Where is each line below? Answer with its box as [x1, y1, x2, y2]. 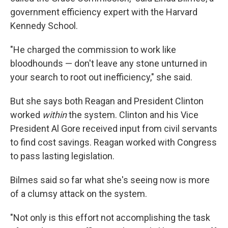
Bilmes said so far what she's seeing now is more [10, 175, 210, 185]
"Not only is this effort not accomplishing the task [10, 212, 210, 223]
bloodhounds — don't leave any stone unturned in [10, 58, 207, 69]
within [42, 109, 69, 120]
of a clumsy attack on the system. [10, 188, 147, 199]
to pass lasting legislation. [10, 151, 115, 161]
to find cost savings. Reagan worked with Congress [10, 137, 217, 148]
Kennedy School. [10, 20, 78, 31]
